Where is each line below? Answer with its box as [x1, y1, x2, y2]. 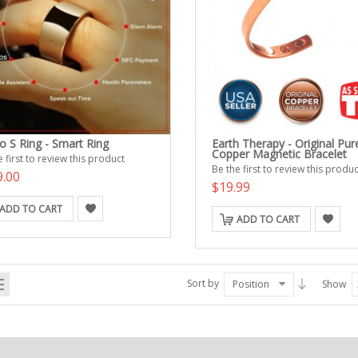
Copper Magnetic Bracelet [211, 146, 347, 162]
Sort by [186, 276, 219, 290]
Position [232, 277, 269, 291]
